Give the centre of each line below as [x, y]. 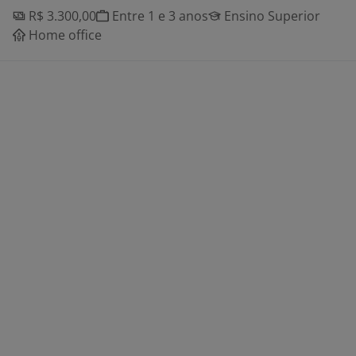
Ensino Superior [271, 16]
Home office [64, 35]
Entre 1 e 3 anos [159, 16]
